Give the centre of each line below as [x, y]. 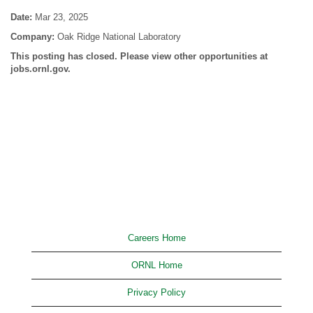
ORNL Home [156, 265]
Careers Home [156, 238]
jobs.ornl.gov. [41, 69]
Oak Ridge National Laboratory [119, 37]
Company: [34, 37]
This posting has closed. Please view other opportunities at [139, 56]
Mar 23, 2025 [61, 17]
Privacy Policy [156, 292]
